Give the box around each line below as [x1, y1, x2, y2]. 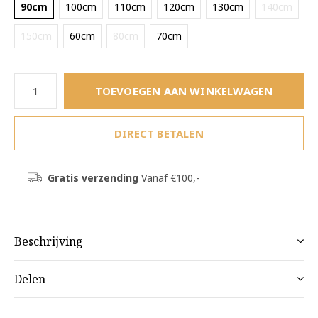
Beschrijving [14, 234, 83, 249]
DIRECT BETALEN [114, 126, 204, 141]
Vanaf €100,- [138, 171, 199, 185]
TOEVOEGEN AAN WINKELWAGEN [94, 84, 273, 98]
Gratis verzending [47, 171, 138, 185]
